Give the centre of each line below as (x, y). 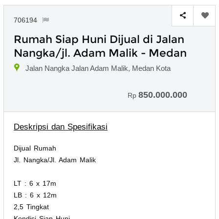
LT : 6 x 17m (35, 183)
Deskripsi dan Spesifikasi (61, 127)
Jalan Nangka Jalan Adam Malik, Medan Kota (98, 68)
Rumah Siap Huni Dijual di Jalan (99, 39)
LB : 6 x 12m (35, 195)
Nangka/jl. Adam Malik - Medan (100, 53)
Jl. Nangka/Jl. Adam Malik (55, 160)
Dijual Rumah (35, 148)
